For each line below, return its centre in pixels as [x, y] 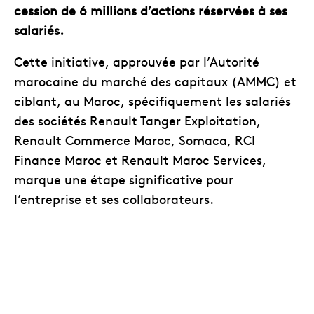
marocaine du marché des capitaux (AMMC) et [155, 81]
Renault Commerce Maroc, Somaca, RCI [135, 139]
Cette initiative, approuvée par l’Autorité [137, 61]
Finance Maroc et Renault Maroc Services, [140, 159]
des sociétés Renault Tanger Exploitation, [137, 120]
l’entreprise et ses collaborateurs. [114, 198]
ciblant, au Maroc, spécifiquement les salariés [152, 100]
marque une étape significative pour [124, 179]
